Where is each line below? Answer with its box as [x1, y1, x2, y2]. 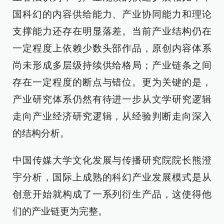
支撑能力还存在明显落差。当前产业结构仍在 [12, 26, 211, 36]
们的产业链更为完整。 [12, 206, 107, 216]
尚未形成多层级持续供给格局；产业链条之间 [12, 60, 211, 70]
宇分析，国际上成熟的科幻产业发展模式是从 [12, 172, 211, 182]
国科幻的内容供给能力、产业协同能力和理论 [12, 9, 211, 19]
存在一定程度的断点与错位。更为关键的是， [12, 77, 211, 87]
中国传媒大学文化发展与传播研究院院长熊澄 [12, 155, 211, 165]
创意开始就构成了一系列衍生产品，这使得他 [12, 189, 211, 199]
